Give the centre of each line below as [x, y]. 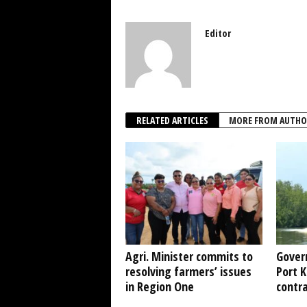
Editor [218, 33]
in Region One [159, 287]
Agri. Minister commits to [189, 257]
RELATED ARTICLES [172, 121]
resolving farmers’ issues [188, 272]
